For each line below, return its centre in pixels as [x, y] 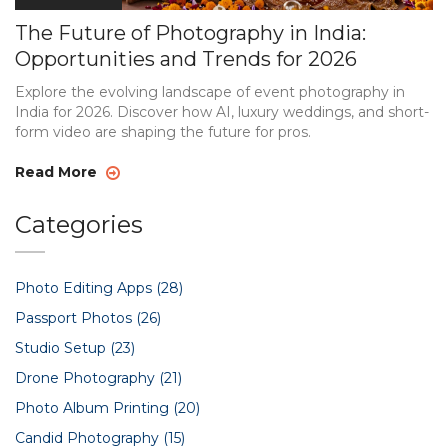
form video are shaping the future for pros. [163, 132]
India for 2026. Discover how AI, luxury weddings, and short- [222, 112]
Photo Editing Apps [85, 288]
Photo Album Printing [94, 408]
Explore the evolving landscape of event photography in [210, 92]
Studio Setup [62, 348]
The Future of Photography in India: [190, 33]
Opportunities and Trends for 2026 [186, 59]
